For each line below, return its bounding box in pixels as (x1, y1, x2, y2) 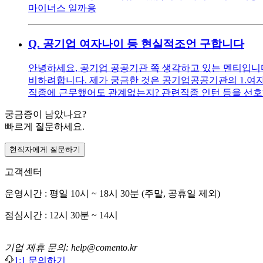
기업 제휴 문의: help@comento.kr (5, 242, 137, 253)
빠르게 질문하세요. (5, 122, 85, 132)
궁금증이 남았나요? (5, 109, 86, 120)
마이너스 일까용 (28, 2, 96, 13)
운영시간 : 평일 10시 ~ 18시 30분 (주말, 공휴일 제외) (5, 188, 220, 199)
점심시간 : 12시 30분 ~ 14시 (5, 210, 118, 221)
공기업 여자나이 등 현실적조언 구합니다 (43, 37, 244, 50)
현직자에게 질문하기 (9, 145, 80, 154)
